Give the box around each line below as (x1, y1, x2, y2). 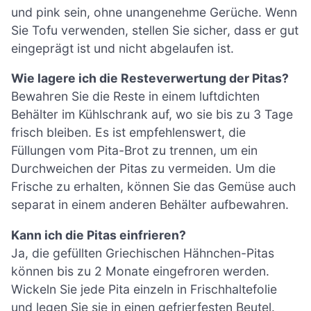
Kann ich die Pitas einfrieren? (11, 227, 186, 242)
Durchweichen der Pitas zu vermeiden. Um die (11, 161, 276, 176)
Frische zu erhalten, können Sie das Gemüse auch (11, 179, 296, 194)
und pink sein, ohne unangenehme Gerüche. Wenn (11, 4, 297, 19)
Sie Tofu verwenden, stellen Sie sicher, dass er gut (11, 22, 299, 37)
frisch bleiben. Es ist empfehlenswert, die (11, 125, 246, 140)
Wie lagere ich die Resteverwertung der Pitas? (11, 71, 289, 86)
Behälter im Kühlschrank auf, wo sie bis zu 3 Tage (11, 107, 293, 122)
